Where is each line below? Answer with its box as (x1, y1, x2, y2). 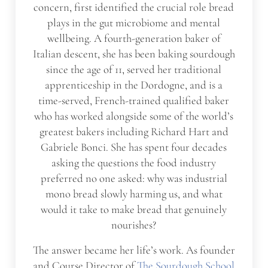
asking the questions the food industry (51, 156, 217, 170)
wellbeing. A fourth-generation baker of (47, 32, 221, 45)
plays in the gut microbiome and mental (47, 16, 221, 30)
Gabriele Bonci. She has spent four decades (41, 141, 227, 154)
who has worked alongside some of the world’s (34, 109, 234, 123)
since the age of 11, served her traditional (46, 63, 222, 77)
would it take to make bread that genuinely (41, 203, 227, 217)
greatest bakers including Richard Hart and (39, 125, 229, 139)
